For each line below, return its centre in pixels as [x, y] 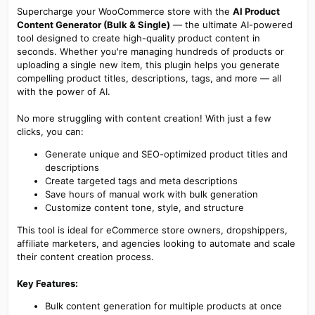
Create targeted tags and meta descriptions [141, 180]
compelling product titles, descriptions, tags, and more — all [149, 78]
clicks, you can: [50, 131]
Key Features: [47, 283]
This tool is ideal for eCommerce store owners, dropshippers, [152, 230]
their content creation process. [85, 256]
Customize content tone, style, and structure [144, 207]
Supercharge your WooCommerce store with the [124, 11]
